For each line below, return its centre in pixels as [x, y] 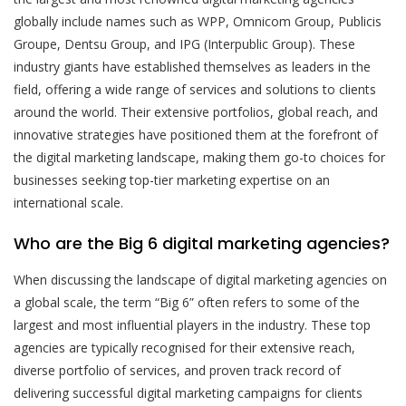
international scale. [68, 202]
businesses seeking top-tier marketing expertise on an [172, 179]
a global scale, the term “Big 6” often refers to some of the [187, 302]
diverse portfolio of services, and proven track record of [177, 370]
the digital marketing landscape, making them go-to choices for [199, 157]
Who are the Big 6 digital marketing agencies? [202, 243]
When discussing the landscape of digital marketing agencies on [200, 279]
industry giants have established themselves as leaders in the [192, 66]
